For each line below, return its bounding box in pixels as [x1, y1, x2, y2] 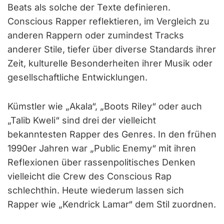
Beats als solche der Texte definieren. [7, 1, 170, 12]
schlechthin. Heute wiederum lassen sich [7, 184, 184, 195]
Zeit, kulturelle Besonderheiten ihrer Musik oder [7, 57, 212, 68]
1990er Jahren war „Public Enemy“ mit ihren [7, 142, 196, 153]
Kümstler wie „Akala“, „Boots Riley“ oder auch [7, 100, 202, 111]
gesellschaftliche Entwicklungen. [7, 71, 147, 82]
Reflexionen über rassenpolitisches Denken [7, 156, 195, 167]
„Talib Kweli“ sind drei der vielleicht [7, 114, 156, 125]
